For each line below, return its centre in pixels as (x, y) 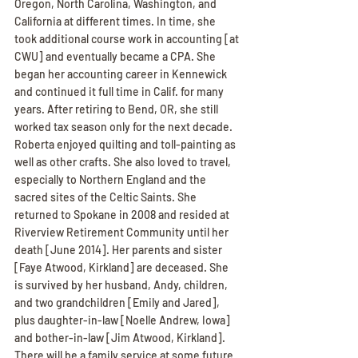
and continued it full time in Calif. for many (120, 91)
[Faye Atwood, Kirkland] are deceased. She (123, 267)
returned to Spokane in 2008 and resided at (123, 215)
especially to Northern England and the (111, 179)
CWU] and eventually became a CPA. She (116, 56)
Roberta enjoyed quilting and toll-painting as (126, 144)
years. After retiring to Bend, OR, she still (117, 109)
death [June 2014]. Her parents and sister (119, 250)
